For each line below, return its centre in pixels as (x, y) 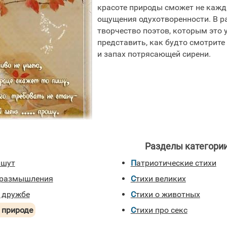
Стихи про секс (161, 210)
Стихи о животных (168, 194)
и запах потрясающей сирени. (154, 54)
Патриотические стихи (176, 163)
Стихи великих (161, 179)
